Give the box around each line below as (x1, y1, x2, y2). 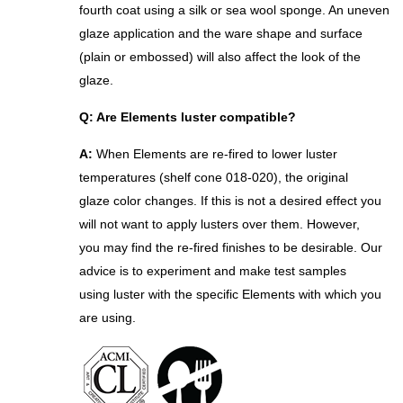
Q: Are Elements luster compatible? (79, 110, 296, 125)
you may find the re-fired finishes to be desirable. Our (79, 240, 382, 255)
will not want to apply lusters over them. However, (79, 217, 360, 232)
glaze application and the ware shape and (79, 26, 317, 41)
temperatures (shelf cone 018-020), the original (79, 170, 348, 185)
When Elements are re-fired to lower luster (93, 147, 337, 162)
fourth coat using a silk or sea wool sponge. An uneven (79, 3, 390, 18)
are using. (79, 310, 136, 326)
